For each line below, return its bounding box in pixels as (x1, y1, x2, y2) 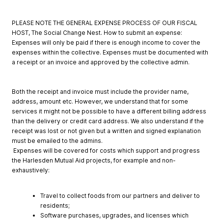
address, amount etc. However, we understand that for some (12, 98, 188, 106)
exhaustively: (12, 166, 50, 174)
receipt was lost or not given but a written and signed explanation (12, 127, 201, 135)
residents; (40, 202, 70, 210)
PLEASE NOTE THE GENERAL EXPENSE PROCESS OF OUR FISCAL (12, 19, 197, 27)
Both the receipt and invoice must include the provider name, (12, 88, 189, 96)
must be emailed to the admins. (12, 137, 103, 145)
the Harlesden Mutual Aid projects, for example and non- (12, 157, 176, 165)
